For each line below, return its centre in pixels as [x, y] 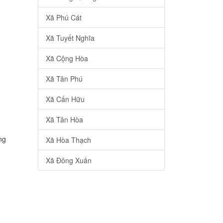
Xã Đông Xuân [69, 161]
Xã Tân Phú [64, 79]
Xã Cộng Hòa [67, 58]
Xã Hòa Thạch [68, 140]
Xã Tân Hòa [64, 120]
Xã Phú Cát [64, 18]
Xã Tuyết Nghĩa [70, 38]
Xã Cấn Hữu [65, 99]
